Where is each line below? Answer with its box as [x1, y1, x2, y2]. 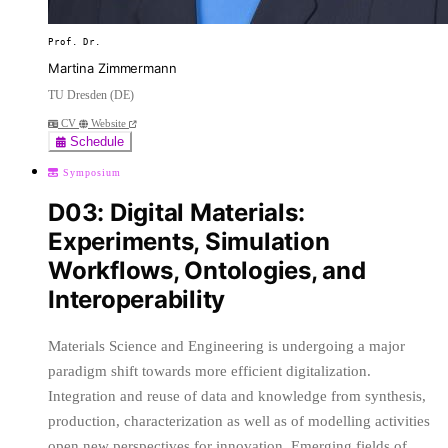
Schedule [66, 133, 124, 149]
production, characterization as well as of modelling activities [48, 412, 430, 429]
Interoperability [48, 284, 226, 314]
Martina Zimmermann [48, 60, 177, 77]
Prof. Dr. [48, 37, 102, 48]
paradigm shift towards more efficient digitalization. [48, 362, 371, 379]
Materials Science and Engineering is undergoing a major [48, 337, 405, 354]
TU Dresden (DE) [48, 89, 134, 102]
